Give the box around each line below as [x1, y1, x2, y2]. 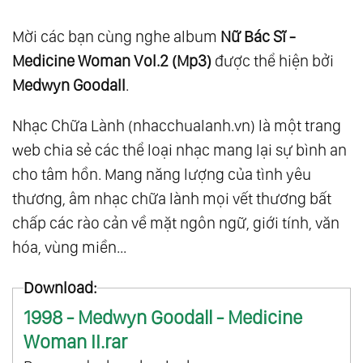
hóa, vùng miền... [12, 237, 126, 258]
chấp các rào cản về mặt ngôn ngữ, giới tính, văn [12, 213, 340, 233]
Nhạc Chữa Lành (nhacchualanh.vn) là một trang [12, 116, 341, 136]
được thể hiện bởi [211, 51, 334, 71]
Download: [23, 278, 97, 298]
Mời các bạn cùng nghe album [12, 27, 220, 47]
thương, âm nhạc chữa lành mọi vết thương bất [12, 189, 331, 209]
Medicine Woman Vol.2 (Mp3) [12, 51, 211, 71]
